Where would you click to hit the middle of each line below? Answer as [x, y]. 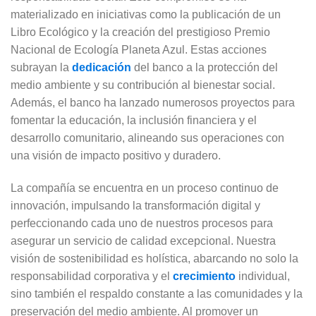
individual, [264, 276]
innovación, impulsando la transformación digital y [135, 205]
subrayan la [41, 67]
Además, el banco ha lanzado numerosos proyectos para [153, 102]
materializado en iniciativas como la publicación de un [146, 14]
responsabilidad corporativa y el [92, 276]
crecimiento [206, 276]
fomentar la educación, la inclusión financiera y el [134, 120]
